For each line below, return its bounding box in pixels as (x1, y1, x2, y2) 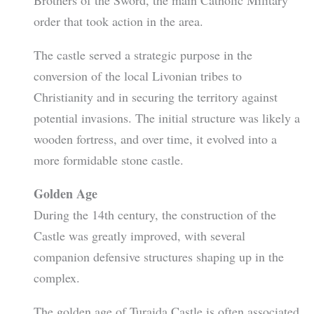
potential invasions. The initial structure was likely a (33, 109, 300, 126)
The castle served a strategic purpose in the (33, 46, 252, 63)
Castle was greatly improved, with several (33, 226, 245, 244)
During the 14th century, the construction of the (33, 205, 276, 223)
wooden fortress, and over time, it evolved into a (33, 130, 277, 147)
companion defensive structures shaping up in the (33, 247, 284, 265)
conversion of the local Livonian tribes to (33, 67, 242, 84)
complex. (33, 268, 80, 286)
